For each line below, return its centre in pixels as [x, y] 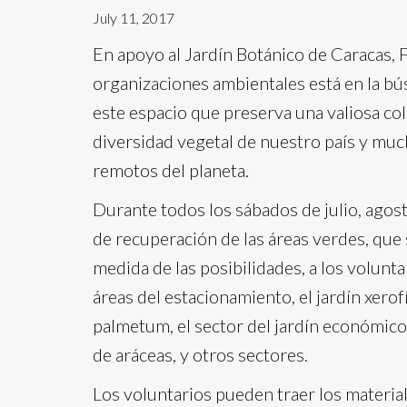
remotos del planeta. [171, 170]
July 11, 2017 [134, 18]
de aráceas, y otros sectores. [200, 354]
